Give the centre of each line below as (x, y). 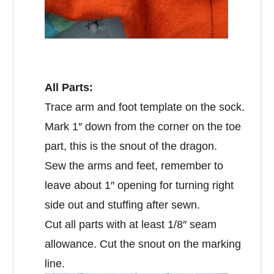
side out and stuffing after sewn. (122, 205)
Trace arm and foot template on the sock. (145, 107)
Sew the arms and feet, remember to (134, 165)
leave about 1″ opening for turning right (139, 185)
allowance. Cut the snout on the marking (143, 244)
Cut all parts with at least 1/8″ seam (131, 224)
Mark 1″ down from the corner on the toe (143, 126)
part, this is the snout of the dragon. (131, 146)
